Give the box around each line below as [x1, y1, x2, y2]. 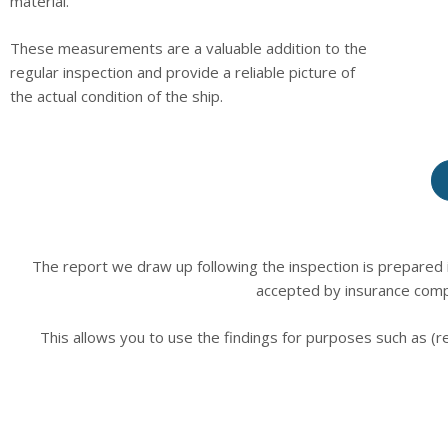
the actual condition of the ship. [10, 85, 223, 106]
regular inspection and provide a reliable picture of [10, 61, 355, 82]
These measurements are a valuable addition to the [10, 37, 367, 58]
